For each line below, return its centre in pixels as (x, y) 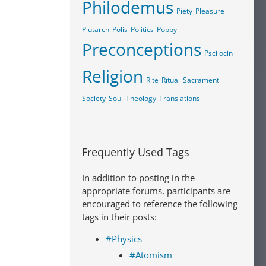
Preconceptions (142, 49)
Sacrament (201, 80)
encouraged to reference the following (160, 204)
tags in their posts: (119, 217)
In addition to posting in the (138, 178)
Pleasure (210, 11)
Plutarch (96, 29)
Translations (180, 98)
